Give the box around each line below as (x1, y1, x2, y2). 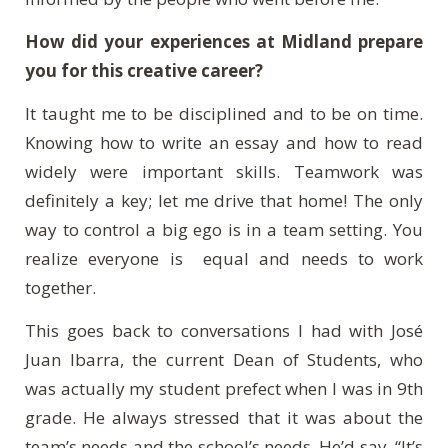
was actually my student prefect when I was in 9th (25, 376, 423, 400)
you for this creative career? (25, 58, 267, 82)
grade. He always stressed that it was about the (25, 405, 423, 429)
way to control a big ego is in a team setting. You (25, 217, 423, 241)
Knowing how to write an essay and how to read (25, 130, 423, 154)
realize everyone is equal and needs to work (25, 246, 423, 270)
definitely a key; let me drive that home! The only (25, 188, 423, 212)
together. (25, 275, 100, 299)
